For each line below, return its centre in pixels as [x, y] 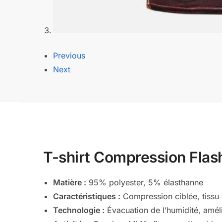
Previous [69, 55]
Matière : [70, 182]
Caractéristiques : [87, 196]
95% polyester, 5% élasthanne [145, 182]
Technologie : [79, 210]
